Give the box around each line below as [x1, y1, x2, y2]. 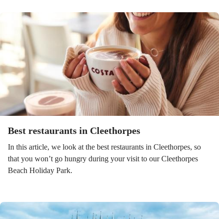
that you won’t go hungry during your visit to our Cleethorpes [8, 154, 198, 163]
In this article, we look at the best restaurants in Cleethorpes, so [8, 143, 201, 151]
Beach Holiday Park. [8, 166, 72, 175]
